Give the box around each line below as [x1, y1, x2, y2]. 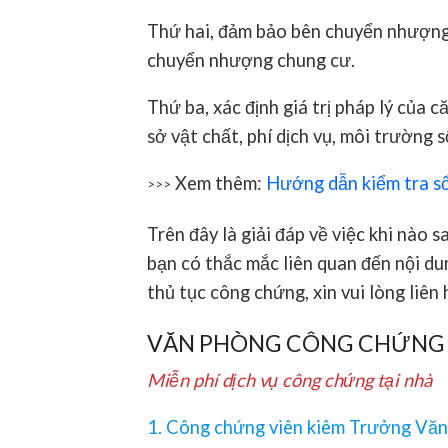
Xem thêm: [171, 172, 266, 195]
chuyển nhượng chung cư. [147, 48, 355, 71]
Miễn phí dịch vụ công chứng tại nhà [147, 368, 432, 391]
